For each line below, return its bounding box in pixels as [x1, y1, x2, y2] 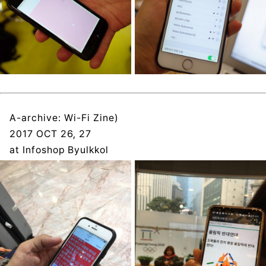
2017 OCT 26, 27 [9, 128, 92, 140]
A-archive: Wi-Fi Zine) [9, 112, 119, 123]
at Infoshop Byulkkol [9, 144, 109, 156]
